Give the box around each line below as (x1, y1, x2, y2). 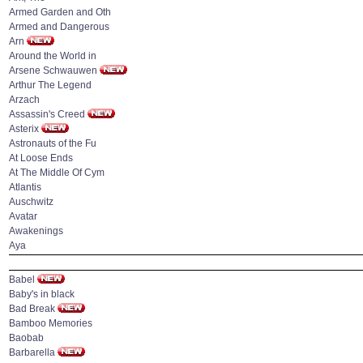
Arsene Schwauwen (9, 65, 97, 76)
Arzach (9, 94, 40, 105)
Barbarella (9, 347, 55, 358)
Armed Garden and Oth (9, 6, 111, 18)
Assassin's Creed (9, 109, 85, 120)
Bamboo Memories (9, 318, 92, 329)
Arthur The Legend (9, 79, 92, 91)
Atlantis (9, 181, 41, 193)
